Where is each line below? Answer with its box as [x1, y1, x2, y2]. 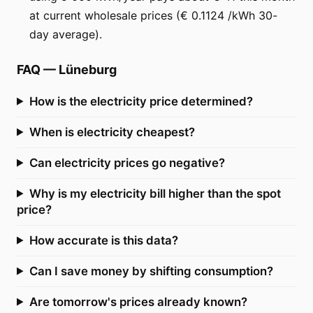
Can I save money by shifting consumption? [29, 263, 273, 278]
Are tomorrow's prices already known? [29, 294, 247, 309]
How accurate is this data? [29, 233, 178, 247]
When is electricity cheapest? [29, 124, 195, 139]
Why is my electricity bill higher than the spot [29, 186, 281, 201]
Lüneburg [59, 61, 117, 77]
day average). [29, 27, 102, 41]
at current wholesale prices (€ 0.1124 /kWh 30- [29, 8, 277, 22]
